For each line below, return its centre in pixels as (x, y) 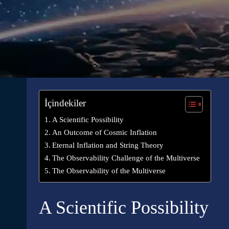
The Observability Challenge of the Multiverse (126, 158)
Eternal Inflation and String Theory (108, 145)
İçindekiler (65, 103)
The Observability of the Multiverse (109, 170)
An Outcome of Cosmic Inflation (105, 132)
